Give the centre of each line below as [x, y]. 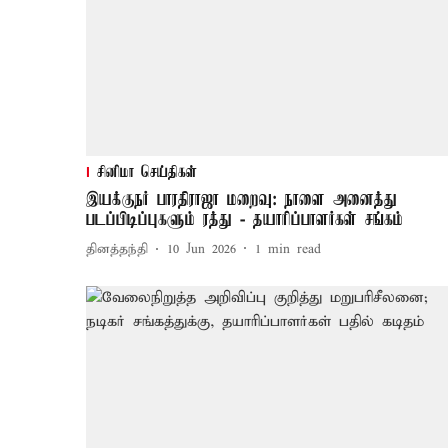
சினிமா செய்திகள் [147, 172]
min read [294, 250]
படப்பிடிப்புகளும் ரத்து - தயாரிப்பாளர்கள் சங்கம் [244, 219]
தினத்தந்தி [117, 250]
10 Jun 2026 [201, 250]
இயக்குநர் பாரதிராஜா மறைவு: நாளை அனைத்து [241, 199]
